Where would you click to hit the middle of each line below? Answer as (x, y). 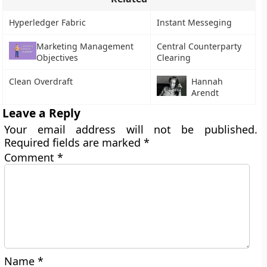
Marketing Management (85, 46)
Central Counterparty (199, 46)
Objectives (58, 58)
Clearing (174, 58)
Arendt (205, 93)
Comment (31, 157)
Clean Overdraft (41, 81)
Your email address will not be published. (131, 129)
